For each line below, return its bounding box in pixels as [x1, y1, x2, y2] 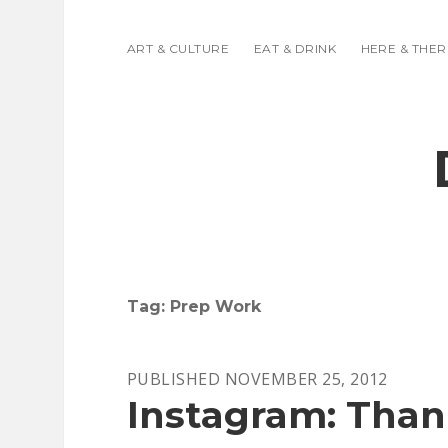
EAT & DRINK [253, 41, 337, 56]
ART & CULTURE [127, 41, 230, 56]
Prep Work [170, 297, 261, 316]
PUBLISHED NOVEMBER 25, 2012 [127, 368, 388, 390]
